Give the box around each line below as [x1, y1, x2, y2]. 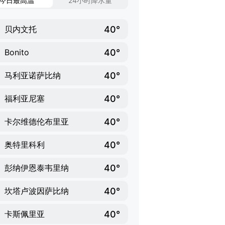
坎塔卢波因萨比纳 [5, 186, 69, 196]
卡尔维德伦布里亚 [5, 117, 69, 127]
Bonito [5, 47, 29, 57]
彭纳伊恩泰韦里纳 [5, 163, 69, 173]
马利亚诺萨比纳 [5, 70, 61, 80]
